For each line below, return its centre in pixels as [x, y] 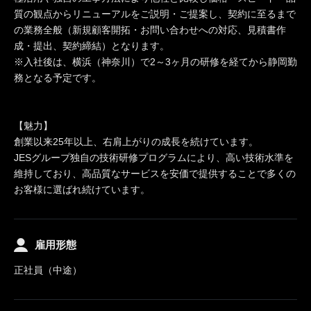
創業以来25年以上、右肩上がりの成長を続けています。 [136, 142]
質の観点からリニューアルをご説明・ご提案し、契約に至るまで [155, 14]
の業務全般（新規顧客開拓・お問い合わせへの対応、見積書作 [150, 30]
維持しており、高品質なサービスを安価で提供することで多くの [155, 174]
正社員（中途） [48, 270]
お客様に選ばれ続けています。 [82, 190]
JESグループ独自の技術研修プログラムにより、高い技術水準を [154, 158]
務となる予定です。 [58, 78]
